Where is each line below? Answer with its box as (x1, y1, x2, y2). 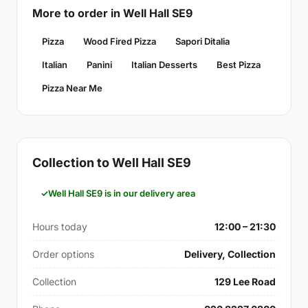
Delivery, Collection (184, 247, 276, 260)
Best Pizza (217, 58, 261, 70)
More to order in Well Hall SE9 (32, 5, 192, 20)
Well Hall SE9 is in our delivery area (48, 187, 195, 199)
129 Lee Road (214, 275, 276, 287)
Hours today (32, 220, 87, 232)
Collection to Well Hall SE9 (32, 155, 191, 170)
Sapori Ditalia (175, 35, 230, 47)
